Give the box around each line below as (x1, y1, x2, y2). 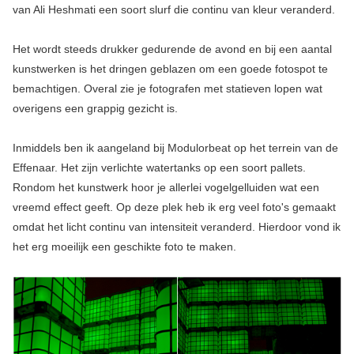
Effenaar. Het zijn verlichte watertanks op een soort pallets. (12, 161, 306, 175)
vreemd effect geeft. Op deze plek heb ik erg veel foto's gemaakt (12, 201, 336, 214)
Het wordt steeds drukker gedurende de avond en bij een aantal (12, 43, 332, 56)
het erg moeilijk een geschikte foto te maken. (12, 240, 236, 254)
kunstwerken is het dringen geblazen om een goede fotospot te (12, 62, 328, 76)
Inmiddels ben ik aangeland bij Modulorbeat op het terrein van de (12, 141, 338, 155)
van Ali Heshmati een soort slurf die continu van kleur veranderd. (12, 3, 335, 17)
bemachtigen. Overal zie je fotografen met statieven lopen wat (12, 82, 322, 96)
